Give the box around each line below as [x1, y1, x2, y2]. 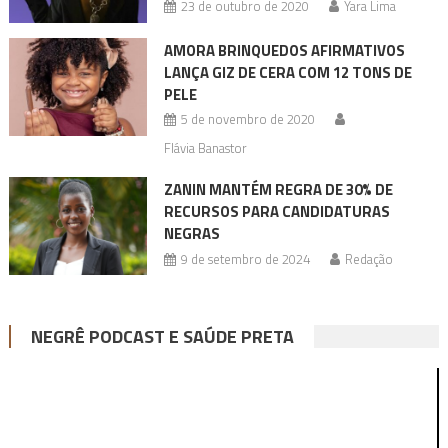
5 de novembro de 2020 [180, 108, 315, 129]
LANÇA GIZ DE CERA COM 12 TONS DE [163, 60, 412, 84]
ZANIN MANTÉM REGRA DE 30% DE [163, 177, 393, 201]
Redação [344, 248, 393, 269]
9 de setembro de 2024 [180, 248, 310, 269]
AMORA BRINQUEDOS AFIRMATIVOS [163, 38, 405, 62]
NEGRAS [163, 221, 220, 245]
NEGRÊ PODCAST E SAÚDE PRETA [30, 322, 294, 350]
